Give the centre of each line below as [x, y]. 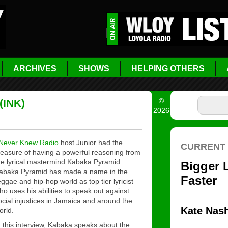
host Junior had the [91, 142]
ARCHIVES [35, 68]
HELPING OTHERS [168, 68]
